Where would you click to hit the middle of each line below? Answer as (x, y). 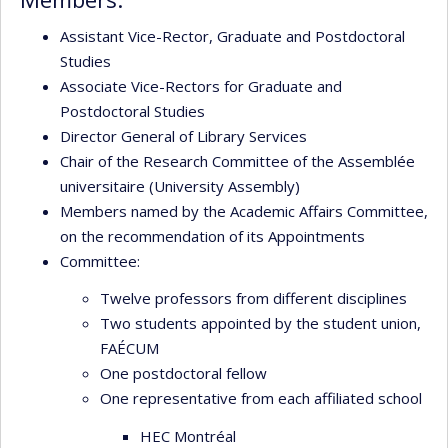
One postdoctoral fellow (183, 373)
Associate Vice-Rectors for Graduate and (201, 85)
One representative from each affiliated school (261, 398)
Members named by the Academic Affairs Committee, (244, 210)
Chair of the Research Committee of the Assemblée (237, 160)
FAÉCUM (129, 348)
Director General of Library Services (183, 135)
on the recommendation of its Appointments (212, 235)
